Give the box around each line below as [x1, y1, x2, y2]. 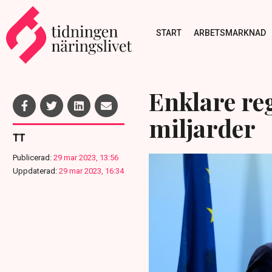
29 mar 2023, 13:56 [53, 153, 118, 162]
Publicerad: [13, 153, 52, 162]
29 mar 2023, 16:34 [59, 166, 124, 175]
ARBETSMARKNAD [193, 27, 266, 38]
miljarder [148, 112, 256, 144]
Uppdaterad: [13, 166, 57, 175]
